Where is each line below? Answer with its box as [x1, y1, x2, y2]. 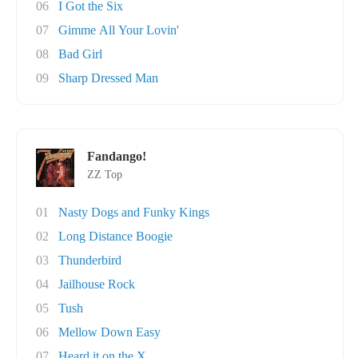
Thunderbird [58, 253, 121, 267]
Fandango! [87, 149, 146, 163]
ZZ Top [87, 169, 122, 181]
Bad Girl [58, 47, 102, 61]
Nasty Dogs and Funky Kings [58, 205, 209, 219]
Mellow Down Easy [58, 325, 161, 339]
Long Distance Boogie [58, 229, 173, 243]
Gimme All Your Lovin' [58, 23, 179, 37]
